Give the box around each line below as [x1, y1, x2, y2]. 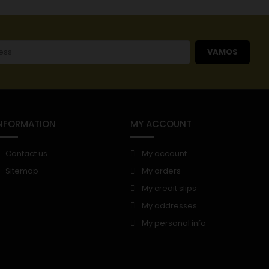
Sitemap [5, 165, 38, 177]
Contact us [5, 148, 47, 159]
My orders [142, 165, 181, 177]
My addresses [142, 200, 198, 211]
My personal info [142, 217, 207, 229]
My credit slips [142, 183, 197, 194]
